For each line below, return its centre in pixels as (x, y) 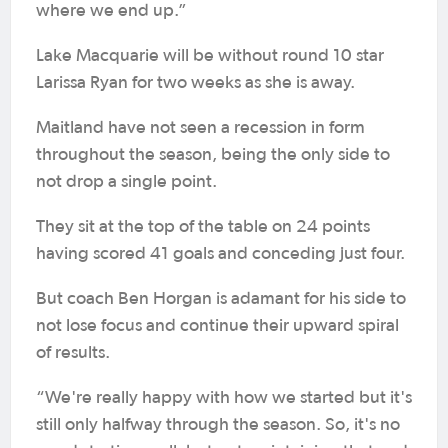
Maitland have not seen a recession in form (200, 128)
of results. (73, 353)
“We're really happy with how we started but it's (224, 398)
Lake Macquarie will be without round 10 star (210, 56)
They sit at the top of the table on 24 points (203, 227)
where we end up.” (111, 11)
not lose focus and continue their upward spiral (217, 326)
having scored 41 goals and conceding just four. (220, 254)
